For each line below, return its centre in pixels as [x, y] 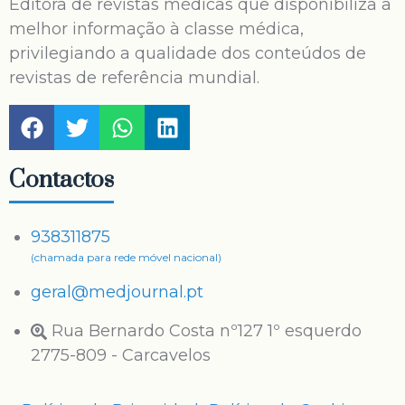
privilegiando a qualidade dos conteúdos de [188, 53]
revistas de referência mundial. [134, 78]
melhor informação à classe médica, [156, 29]
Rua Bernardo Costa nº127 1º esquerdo [207, 331]
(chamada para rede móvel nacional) [126, 257]
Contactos [61, 180]
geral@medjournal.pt [117, 292]
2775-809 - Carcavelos [121, 355]
